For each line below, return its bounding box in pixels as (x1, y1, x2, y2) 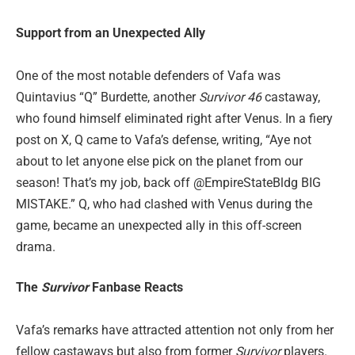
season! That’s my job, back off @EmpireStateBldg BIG (16, 174, 321, 190)
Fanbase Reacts (89, 280, 183, 296)
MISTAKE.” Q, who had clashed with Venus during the (16, 196, 312, 212)
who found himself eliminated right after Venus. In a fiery (16, 110, 333, 126)
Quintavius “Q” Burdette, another (16, 89, 199, 105)
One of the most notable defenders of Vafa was (16, 67, 281, 83)
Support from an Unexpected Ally (16, 25, 205, 40)
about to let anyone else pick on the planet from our (16, 153, 303, 169)
